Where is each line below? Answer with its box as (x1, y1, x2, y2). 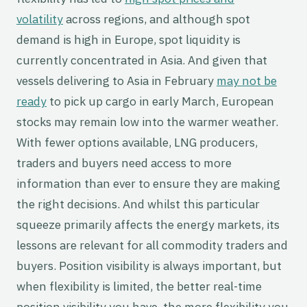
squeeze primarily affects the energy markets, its (16, 217, 280, 233)
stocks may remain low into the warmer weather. (16, 114, 278, 130)
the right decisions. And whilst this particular (16, 196, 260, 212)
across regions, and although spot (63, 11, 250, 27)
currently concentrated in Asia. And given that (16, 52, 267, 69)
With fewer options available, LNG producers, (16, 134, 258, 151)
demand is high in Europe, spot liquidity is (16, 32, 241, 48)
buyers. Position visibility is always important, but (16, 258, 282, 274)
